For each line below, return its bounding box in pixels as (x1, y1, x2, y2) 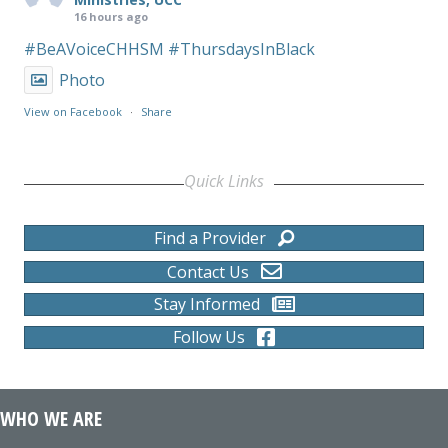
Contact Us (166, 260, 249, 283)
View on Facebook (24, 103, 122, 119)
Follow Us (173, 326, 245, 349)
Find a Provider (154, 226, 266, 249)
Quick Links (184, 169, 264, 192)
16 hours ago (74, 8, 148, 24)
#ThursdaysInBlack (168, 37, 315, 60)
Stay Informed (153, 293, 260, 316)
